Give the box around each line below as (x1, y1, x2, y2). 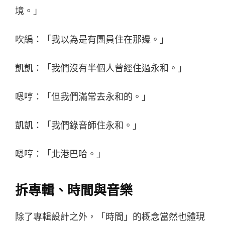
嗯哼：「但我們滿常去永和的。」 (15, 91, 151, 102)
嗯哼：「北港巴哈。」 (15, 148, 105, 160)
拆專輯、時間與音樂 (15, 182, 133, 198)
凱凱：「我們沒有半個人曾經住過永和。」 (15, 62, 187, 74)
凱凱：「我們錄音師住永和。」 (15, 120, 142, 131)
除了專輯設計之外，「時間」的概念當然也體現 (15, 211, 205, 222)
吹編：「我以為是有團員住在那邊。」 (15, 34, 169, 45)
